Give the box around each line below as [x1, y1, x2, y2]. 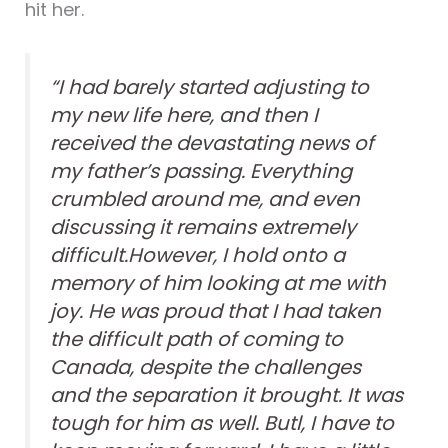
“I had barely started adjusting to [49, 73, 369, 102]
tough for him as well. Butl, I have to [49, 409, 394, 438]
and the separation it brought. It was [49, 381, 403, 410]
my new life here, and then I [49, 101, 318, 130]
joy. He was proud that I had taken [49, 297, 381, 326]
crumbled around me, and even [49, 185, 360, 214]
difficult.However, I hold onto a [49, 241, 345, 270]
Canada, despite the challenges [49, 353, 361, 382]
